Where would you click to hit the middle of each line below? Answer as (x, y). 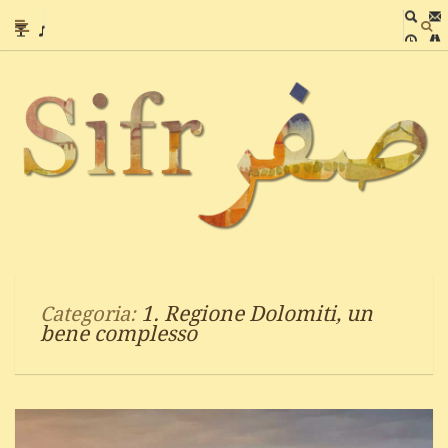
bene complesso (118, 334)
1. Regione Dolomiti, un (257, 314)
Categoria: (90, 314)
